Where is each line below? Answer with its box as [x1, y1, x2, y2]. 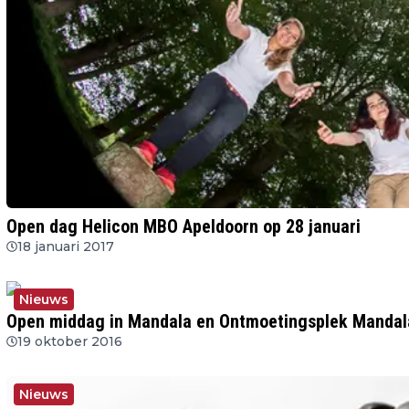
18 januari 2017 [17, 237, 114, 255]
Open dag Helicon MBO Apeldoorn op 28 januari [6, 215, 361, 237]
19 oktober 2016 [17, 332, 122, 350]
